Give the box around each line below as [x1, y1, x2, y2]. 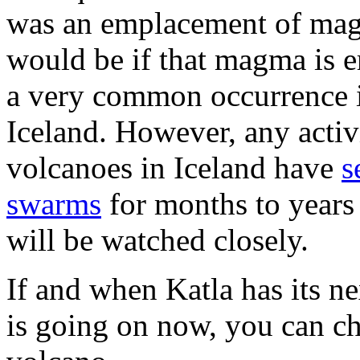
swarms [6, 186, 101, 221]
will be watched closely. [6, 222, 309, 257]
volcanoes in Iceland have [6, 149, 342, 185]
